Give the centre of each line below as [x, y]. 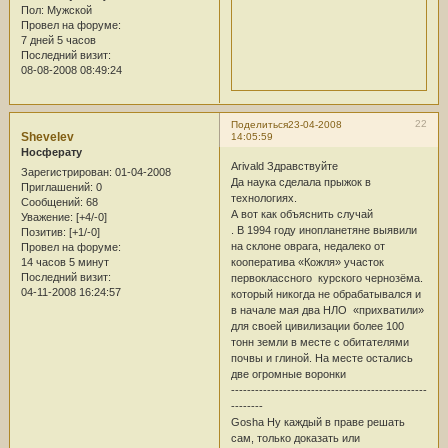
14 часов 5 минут [64, 261]
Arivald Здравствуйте [284, 165]
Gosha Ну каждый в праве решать [317, 421]
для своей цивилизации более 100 [317, 325]
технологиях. [263, 197]
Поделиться [259, 125]
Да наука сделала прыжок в [300, 181]
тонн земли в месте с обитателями [319, 341]
